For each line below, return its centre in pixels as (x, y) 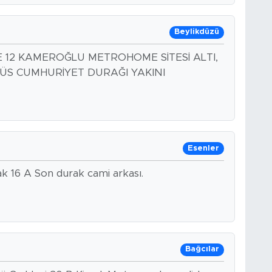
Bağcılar (202, 250)
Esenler (203, 148)
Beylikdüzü (196, 32)
